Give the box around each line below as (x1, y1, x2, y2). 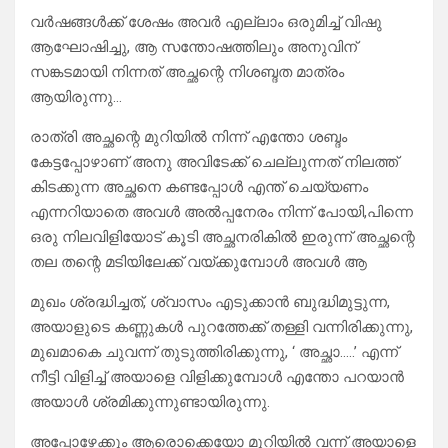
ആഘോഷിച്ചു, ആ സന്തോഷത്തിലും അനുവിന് (30, 38, 357, 57)
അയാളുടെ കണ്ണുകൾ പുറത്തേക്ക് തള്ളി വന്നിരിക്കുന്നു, (30, 318, 413, 337)
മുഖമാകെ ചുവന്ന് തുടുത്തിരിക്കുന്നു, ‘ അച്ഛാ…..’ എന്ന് (30, 343, 398, 362)
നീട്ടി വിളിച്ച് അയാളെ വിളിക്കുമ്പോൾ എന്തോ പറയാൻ (30, 368, 404, 387)
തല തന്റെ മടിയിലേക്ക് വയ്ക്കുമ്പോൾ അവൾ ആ (30, 253, 367, 272)
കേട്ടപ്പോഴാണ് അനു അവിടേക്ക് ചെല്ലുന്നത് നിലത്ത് (30, 153, 398, 172)
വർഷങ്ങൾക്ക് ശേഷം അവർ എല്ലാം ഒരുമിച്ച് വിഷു (30, 13, 382, 32)
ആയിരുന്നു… (30, 88, 122, 107)
